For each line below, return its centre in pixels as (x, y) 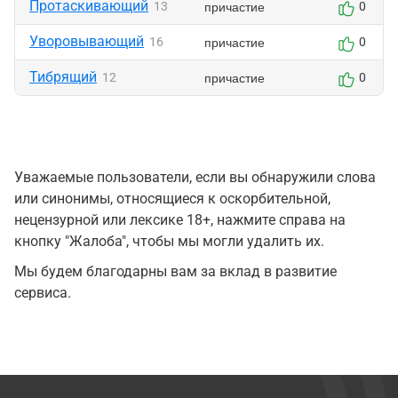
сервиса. (43, 293)
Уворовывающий (87, 41)
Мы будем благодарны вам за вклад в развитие (175, 271)
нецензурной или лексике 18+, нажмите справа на (180, 220)
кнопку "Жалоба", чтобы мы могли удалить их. (169, 241)
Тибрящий (63, 77)
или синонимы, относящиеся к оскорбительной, (172, 199)
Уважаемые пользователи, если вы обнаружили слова (195, 177)
